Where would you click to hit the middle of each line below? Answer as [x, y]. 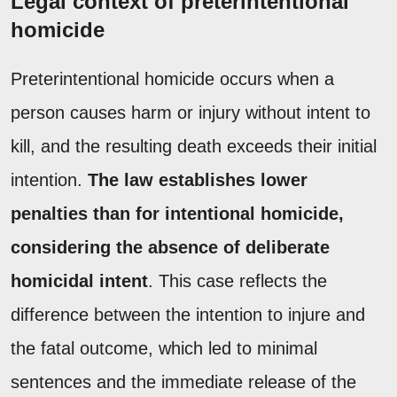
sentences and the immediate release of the [183, 381]
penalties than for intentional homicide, [177, 213]
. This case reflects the [237, 280]
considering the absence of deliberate [170, 247]
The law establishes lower [198, 179]
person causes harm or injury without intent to [191, 112]
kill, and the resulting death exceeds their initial [194, 146]
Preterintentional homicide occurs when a [172, 78]
